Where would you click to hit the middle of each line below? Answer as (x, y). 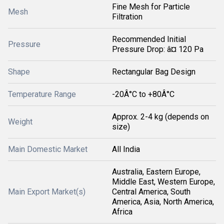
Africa (122, 212)
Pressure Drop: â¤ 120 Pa (158, 49)
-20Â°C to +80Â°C (143, 94)
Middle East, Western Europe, (163, 182)
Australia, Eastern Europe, (156, 172)
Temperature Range (42, 94)
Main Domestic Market (48, 149)
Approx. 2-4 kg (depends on (160, 117)
